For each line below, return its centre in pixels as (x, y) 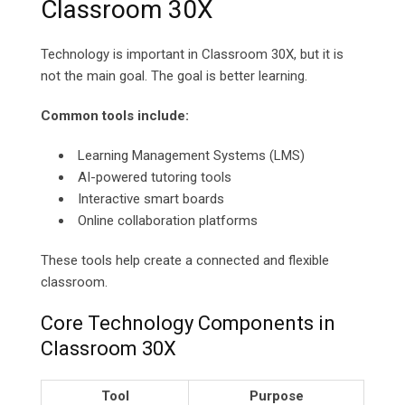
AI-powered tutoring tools (155, 178)
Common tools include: (115, 116)
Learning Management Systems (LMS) (191, 156)
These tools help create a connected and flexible (185, 261)
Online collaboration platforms (168, 221)
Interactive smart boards (151, 199)
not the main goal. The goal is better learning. (174, 76)
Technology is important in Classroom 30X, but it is (192, 55)
